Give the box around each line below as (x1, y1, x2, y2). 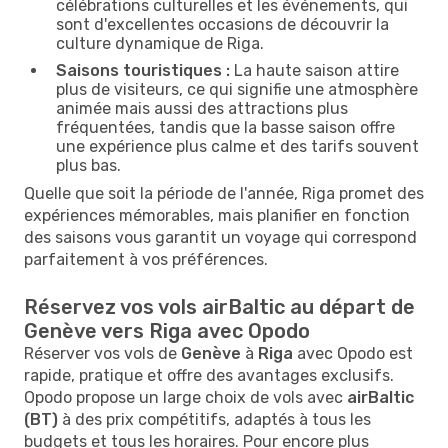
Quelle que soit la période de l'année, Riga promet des (24, 183, 424, 203)
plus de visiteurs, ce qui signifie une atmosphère (56, 79, 418, 99)
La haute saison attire (230, 60, 399, 80)
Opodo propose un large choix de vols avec (24, 387, 347, 407)
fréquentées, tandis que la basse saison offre (56, 117, 395, 137)
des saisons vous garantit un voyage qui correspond (24, 227, 417, 247)
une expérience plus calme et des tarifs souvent (56, 136, 419, 156)
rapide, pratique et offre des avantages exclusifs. (24, 365, 394, 385)
